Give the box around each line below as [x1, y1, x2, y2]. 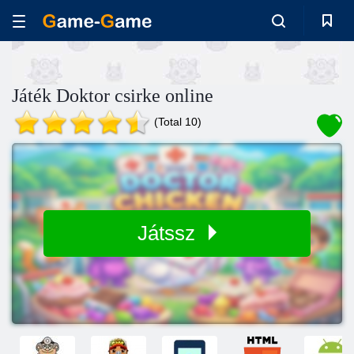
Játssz [137, 221, 201, 245]
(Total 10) [154, 115, 201, 128]
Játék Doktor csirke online [12, 85, 213, 106]
